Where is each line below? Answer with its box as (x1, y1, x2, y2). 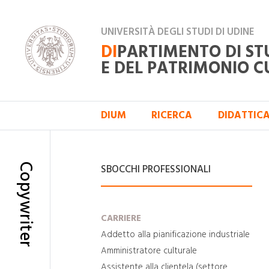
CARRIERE (101, 212, 141, 225)
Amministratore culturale (101, 244, 197, 258)
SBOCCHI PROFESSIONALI (101, 162, 211, 177)
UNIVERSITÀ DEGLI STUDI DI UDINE (101, 25, 255, 39)
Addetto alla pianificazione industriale (101, 228, 250, 241)
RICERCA (151, 108, 193, 122)
